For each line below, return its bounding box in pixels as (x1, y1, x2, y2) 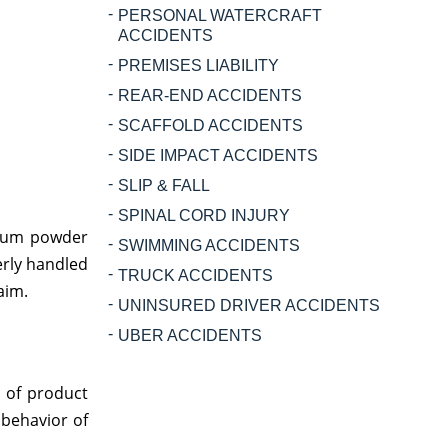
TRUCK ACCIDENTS (118, 267, 273, 284)
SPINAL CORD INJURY (118, 207, 290, 224)
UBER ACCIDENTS (118, 327, 262, 344)
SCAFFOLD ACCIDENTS (118, 117, 303, 134)
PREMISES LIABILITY (118, 57, 279, 74)
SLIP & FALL (118, 177, 210, 194)
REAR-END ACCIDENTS (118, 87, 302, 104)
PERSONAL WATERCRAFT (118, 7, 322, 24)
